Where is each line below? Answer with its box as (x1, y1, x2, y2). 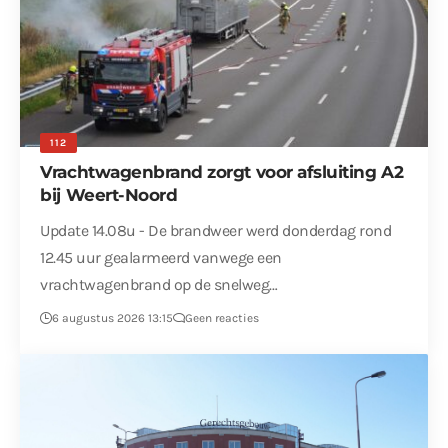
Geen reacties (185, 311, 260, 326)
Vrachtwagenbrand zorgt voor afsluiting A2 (40, 162, 404, 183)
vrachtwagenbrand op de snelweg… (40, 275, 278, 295)
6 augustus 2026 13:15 (52, 311, 174, 326)
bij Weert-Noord (40, 185, 178, 206)
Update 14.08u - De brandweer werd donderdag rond (40, 221, 392, 241)
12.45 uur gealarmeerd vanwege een (40, 248, 282, 268)
